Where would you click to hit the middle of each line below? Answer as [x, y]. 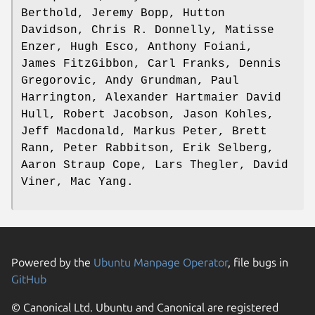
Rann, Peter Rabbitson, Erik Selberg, [148, 149]
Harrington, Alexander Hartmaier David [151, 98]
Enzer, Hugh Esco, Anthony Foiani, [137, 47]
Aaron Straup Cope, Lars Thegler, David [155, 166]
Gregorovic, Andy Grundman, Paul [130, 81]
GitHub [29, 279]
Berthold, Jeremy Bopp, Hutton [123, 14]
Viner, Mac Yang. [77, 182]
